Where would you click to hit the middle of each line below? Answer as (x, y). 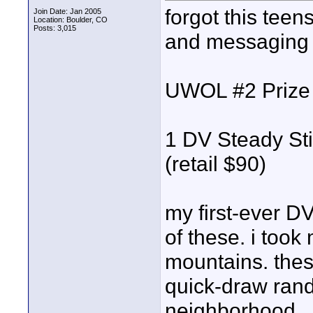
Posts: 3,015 (55, 28)
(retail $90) (216, 164)
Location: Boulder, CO (71, 20)
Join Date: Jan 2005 (67, 11)
